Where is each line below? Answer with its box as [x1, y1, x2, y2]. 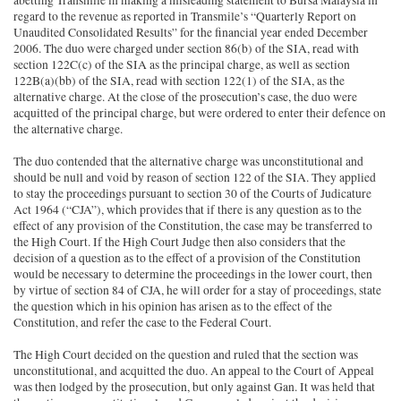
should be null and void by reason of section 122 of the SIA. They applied [13, 169, 377, 186]
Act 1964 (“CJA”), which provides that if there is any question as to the [13, 201, 363, 218]
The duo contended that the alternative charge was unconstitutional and [13, 153, 364, 170]
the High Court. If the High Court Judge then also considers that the [13, 234, 346, 251]
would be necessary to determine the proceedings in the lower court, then [13, 266, 373, 283]
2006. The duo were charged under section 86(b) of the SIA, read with [13, 40, 360, 57]
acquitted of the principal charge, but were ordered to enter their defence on [13, 105, 387, 122]
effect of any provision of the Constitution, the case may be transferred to [13, 218, 373, 235]
